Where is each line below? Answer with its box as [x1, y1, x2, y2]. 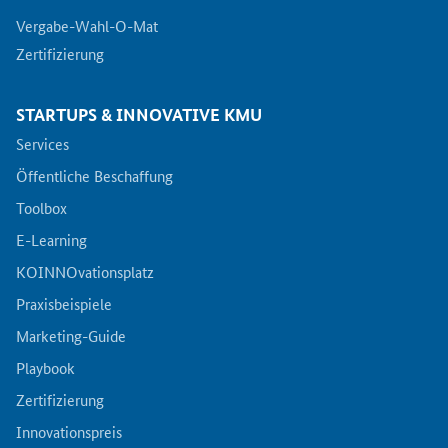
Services [16, 132, 69, 154]
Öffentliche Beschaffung [16, 164, 173, 186]
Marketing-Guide [16, 324, 126, 346]
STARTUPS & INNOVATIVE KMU [16, 102, 262, 126]
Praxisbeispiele [16, 292, 112, 314]
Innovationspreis [16, 420, 122, 442]
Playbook [16, 356, 75, 378]
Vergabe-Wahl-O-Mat [16, 14, 158, 36]
